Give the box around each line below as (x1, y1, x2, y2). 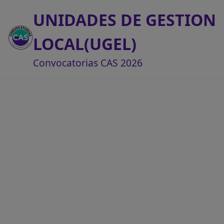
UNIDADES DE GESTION (33, 9, 216, 30)
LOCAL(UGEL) (33, 33, 136, 54)
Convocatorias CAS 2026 (33, 56, 142, 69)
